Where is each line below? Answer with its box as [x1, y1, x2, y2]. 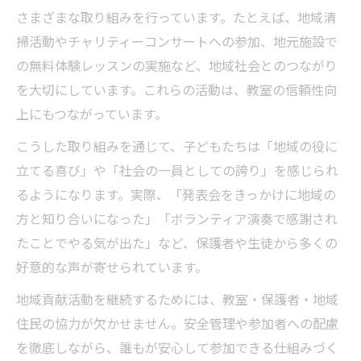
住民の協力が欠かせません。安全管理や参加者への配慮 [16, 313, 338, 333]
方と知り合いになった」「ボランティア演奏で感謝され [16, 208, 338, 228]
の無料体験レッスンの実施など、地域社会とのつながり [16, 55, 338, 75]
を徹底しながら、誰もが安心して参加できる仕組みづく [16, 337, 338, 357]
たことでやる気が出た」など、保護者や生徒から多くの [16, 232, 338, 252]
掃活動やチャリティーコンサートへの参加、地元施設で [16, 31, 338, 51]
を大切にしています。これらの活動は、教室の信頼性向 [16, 79, 337, 99]
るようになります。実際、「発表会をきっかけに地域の [16, 184, 336, 204]
